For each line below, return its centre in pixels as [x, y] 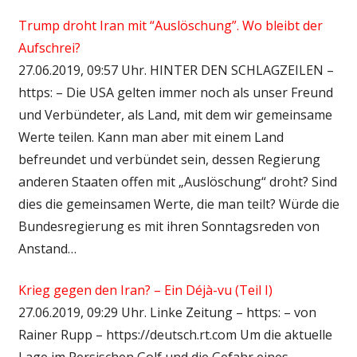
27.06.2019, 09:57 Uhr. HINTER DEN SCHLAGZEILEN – [176, 70]
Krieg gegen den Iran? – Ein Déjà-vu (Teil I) [145, 290]
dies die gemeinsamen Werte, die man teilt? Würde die [178, 204]
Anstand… [47, 248]
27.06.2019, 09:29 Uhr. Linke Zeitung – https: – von [167, 312]
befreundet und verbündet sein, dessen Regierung [169, 159]
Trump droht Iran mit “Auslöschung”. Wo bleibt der [170, 25]
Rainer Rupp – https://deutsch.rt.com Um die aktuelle [175, 334]
